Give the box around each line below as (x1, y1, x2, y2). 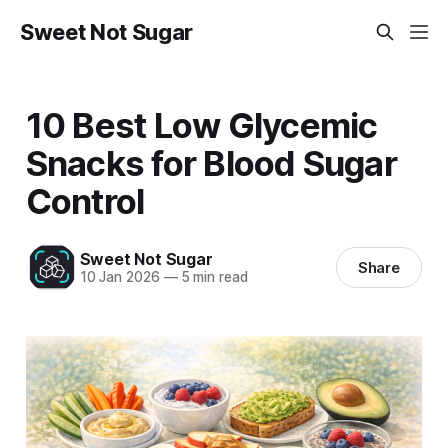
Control (25, 179, 145, 222)
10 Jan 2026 (79, 269, 160, 286)
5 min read (177, 269, 248, 286)
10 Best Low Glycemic (25, 103, 378, 146)
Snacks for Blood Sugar (25, 141, 397, 184)
